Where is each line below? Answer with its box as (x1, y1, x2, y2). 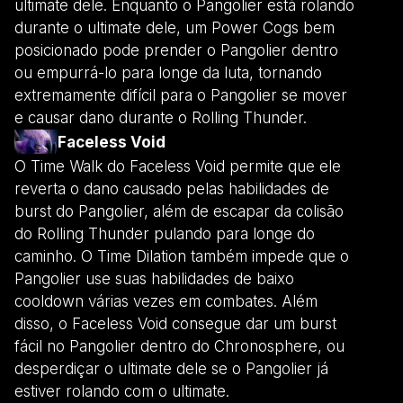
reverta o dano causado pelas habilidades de (14, 179, 329, 198)
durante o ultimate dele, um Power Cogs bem (14, 18, 335, 37)
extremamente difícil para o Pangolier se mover (14, 85, 347, 104)
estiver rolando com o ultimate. (14, 381, 229, 400)
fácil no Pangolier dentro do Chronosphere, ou (14, 336, 345, 355)
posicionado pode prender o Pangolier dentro (14, 40, 338, 59)
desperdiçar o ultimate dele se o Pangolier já (14, 359, 328, 378)
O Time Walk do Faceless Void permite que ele (14, 157, 341, 175)
